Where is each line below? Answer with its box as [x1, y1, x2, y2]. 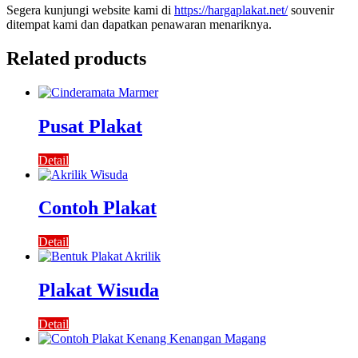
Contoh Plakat [38, 197, 157, 219]
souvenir [288, 2, 334, 17]
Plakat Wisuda [38, 280, 159, 301]
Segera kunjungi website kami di [6, 2, 174, 17]
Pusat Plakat [38, 115, 142, 137]
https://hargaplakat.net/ [174, 2, 288, 17]
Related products [6, 47, 146, 69]
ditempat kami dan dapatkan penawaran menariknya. [6, 17, 272, 31]
